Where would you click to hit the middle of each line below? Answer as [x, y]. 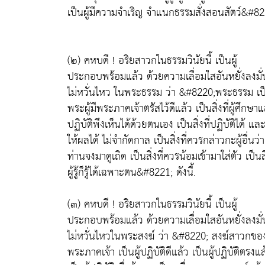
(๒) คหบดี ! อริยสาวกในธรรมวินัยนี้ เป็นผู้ [152, 61]
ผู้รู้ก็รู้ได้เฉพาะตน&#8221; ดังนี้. [132, 172]
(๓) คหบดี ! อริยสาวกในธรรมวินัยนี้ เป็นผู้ [152, 204]
